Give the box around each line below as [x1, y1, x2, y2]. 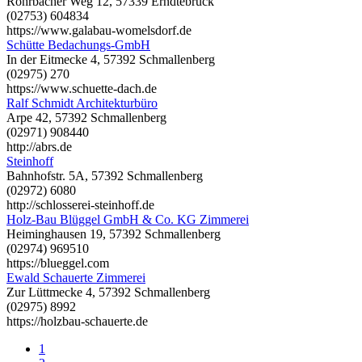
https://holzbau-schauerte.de [6, 314, 148, 328]
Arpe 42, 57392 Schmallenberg [6, 110, 166, 124]
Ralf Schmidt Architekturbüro [6, 95, 158, 110]
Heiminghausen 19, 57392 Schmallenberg [6, 226, 221, 241]
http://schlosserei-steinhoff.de [6, 197, 154, 212]
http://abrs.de [6, 139, 72, 154]
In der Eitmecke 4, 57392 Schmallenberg [6, 52, 215, 66]
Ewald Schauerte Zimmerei [6, 270, 145, 284]
